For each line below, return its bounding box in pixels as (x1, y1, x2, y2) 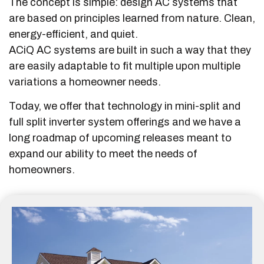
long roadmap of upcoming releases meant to (9, 132, 232, 144)
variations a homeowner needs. (9, 75, 161, 88)
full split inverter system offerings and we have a (9, 116, 241, 128)
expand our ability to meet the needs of (9, 148, 197, 160)
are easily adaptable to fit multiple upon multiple (9, 60, 240, 72)
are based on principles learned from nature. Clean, (9, 12, 255, 24)
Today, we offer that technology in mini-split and (9, 100, 240, 113)
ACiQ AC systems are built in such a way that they (9, 44, 251, 56)
